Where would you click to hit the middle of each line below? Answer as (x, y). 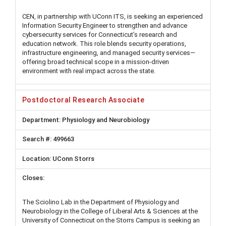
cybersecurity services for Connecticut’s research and (100, 34)
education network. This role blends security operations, (104, 43)
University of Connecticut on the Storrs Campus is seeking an (111, 220)
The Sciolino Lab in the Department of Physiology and (101, 202)
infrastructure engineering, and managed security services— (109, 52)
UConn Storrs (73, 158)
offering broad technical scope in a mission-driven (96, 62)
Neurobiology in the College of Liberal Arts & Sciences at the (110, 211)
